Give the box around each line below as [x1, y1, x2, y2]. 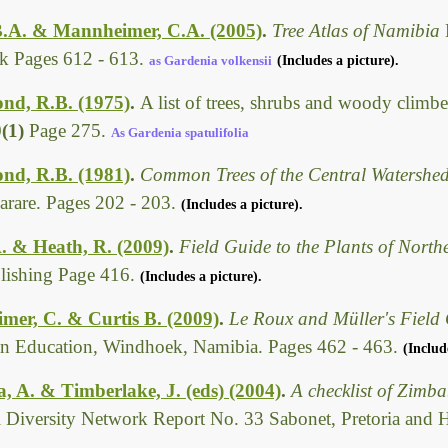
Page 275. [29, 120, 111, 142]
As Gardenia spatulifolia [111, 125, 249, 141]
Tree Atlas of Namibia [272, 20, 445, 42]
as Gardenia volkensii [149, 53, 272, 69]
